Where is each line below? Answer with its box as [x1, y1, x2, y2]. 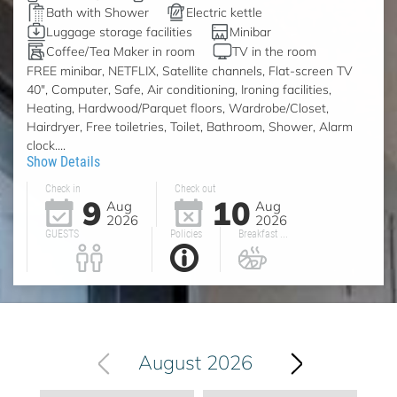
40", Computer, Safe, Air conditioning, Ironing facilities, [27, 81, 331, 98]
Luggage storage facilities [46, 23, 192, 41]
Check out [175, 181, 215, 196]
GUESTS [45, 226, 79, 241]
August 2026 [138, 349, 253, 376]
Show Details [27, 152, 100, 171]
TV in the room [232, 43, 316, 60]
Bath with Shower [46, 4, 149, 21]
